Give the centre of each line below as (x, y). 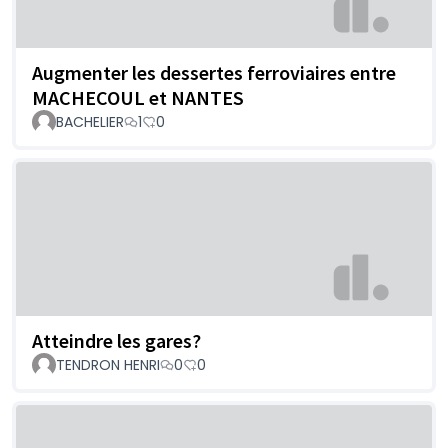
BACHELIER (90, 122)
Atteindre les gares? (116, 340)
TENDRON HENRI (108, 364)
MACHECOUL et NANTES (138, 98)
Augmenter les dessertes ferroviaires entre (214, 73)
